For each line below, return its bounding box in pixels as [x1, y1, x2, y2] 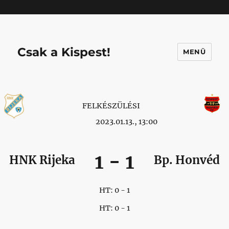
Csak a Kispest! [17, 44, 111, 59]
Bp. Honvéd [153, 152, 220, 167]
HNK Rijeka [9, 152, 76, 167]
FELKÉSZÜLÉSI [82, 101, 142, 110]
